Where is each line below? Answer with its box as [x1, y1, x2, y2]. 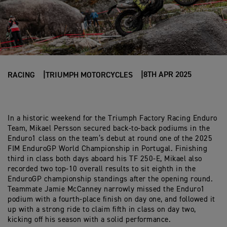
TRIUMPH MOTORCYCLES [46, 71, 133, 80]
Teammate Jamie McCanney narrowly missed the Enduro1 [8, 185, 205, 193]
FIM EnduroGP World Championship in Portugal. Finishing [8, 145, 207, 153]
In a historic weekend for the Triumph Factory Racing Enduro [8, 115, 217, 122]
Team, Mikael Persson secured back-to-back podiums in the [8, 125, 210, 132]
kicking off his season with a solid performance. [8, 216, 171, 223]
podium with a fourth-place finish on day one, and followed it [8, 196, 215, 203]
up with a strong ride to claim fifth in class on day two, [8, 206, 196, 213]
